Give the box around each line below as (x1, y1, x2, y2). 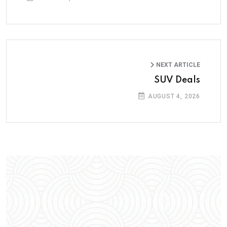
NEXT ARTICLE (155, 61, 200, 68)
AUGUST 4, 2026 (146, 93, 200, 100)
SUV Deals (154, 75, 200, 85)
